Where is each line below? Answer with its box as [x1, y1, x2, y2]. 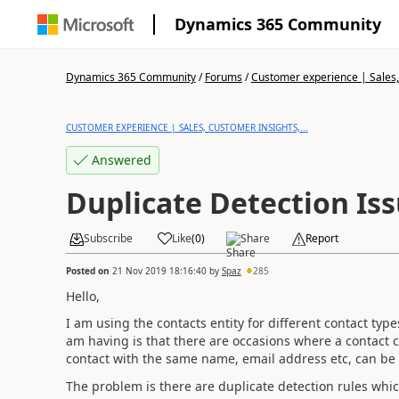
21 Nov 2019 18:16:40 [111, 264, 207, 277]
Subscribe [83, 231, 133, 246]
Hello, [65, 287, 100, 305]
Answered [91, 151, 151, 168]
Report [305, 231, 338, 246]
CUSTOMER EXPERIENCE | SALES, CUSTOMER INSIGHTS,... [65, 121, 308, 134]
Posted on [65, 264, 112, 277]
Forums [204, 69, 242, 85]
